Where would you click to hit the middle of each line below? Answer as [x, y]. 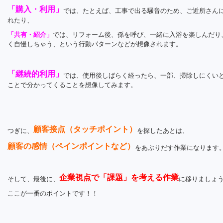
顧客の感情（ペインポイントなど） [71, 146]
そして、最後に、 [33, 179]
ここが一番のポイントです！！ [53, 193]
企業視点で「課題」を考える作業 [119, 177]
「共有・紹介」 [30, 35]
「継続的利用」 [35, 74]
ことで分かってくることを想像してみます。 [72, 85]
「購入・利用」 [35, 9]
